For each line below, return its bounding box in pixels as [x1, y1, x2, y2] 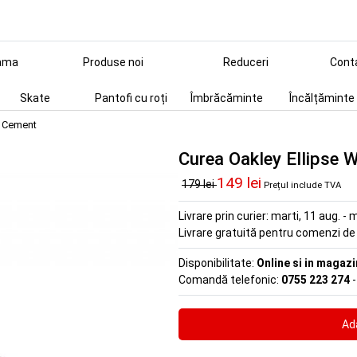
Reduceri [222, 56, 269, 69]
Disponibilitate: [178, 257, 257, 269]
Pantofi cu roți [94, 92, 167, 104]
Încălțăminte [289, 92, 355, 104]
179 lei [182, 178, 217, 190]
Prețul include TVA [264, 180, 341, 190]
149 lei [217, 174, 261, 192]
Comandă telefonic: [178, 273, 281, 286]
